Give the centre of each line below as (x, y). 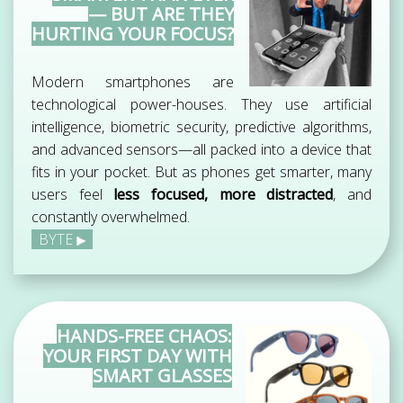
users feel (73, 195)
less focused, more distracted (224, 195)
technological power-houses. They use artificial (201, 105)
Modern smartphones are (133, 82)
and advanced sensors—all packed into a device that (201, 150)
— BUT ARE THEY (161, 14)
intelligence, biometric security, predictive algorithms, (201, 127)
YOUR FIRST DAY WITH (138, 356)
